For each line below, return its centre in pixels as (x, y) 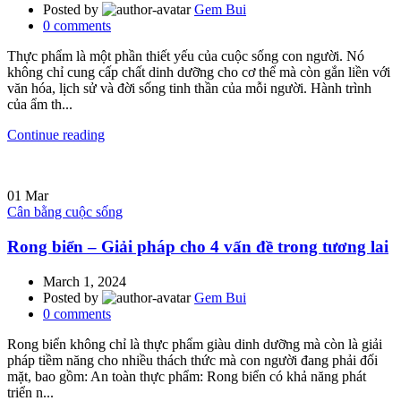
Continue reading (56, 135)
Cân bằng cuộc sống (65, 212)
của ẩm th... (40, 105)
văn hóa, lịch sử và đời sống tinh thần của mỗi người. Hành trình (189, 89)
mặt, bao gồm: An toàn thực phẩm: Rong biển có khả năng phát (187, 376)
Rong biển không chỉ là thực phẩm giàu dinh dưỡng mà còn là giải (195, 344)
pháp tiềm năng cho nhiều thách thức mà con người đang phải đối (192, 360)
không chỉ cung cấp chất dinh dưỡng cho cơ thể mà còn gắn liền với (199, 73)
